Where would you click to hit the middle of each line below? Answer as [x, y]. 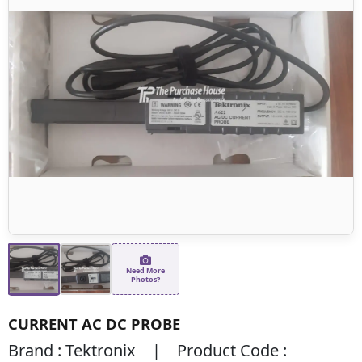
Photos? [145, 279]
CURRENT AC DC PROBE [94, 323]
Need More [145, 270]
